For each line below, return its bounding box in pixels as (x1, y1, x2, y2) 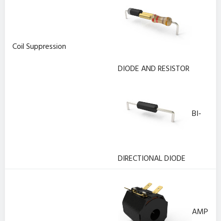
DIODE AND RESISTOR (118, 62, 189, 75)
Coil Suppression (12, 40, 66, 53)
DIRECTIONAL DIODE (118, 152, 185, 165)
